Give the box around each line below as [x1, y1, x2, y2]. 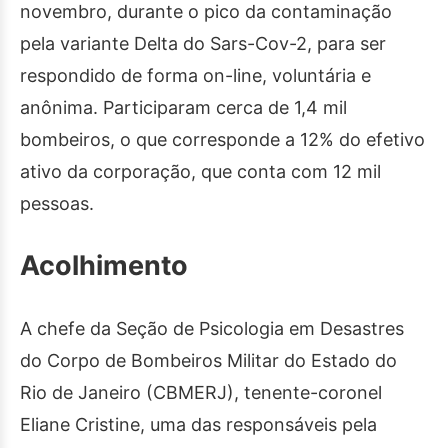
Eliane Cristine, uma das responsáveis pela [20, 413, 377, 435]
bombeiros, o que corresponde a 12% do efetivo [20, 129, 425, 150]
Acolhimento [20, 249, 188, 283]
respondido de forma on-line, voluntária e [20, 65, 371, 86]
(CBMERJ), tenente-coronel [141, 381, 382, 403]
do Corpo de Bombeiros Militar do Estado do [20, 349, 397, 371]
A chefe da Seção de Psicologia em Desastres [20, 317, 404, 339]
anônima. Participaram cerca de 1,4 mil [20, 97, 347, 118]
